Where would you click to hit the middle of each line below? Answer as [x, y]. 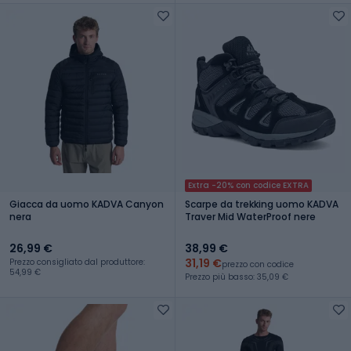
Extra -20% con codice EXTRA [248, 185]
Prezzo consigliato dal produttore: [77, 262]
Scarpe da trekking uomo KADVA [262, 204]
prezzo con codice [258, 264]
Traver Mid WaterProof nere [250, 216]
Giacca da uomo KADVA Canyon [87, 204]
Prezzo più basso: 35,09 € [237, 277]
